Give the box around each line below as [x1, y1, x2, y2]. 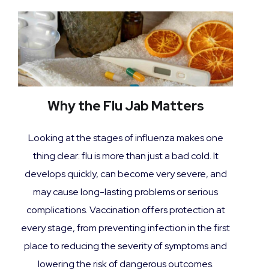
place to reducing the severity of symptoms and [24, 240, 227, 253]
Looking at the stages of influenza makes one [28, 131, 223, 145]
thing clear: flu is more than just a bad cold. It [32, 150, 219, 163]
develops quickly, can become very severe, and [24, 168, 227, 181]
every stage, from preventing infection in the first [21, 222, 230, 235]
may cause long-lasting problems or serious [33, 186, 218, 199]
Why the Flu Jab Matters [47, 97, 204, 115]
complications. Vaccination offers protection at [26, 204, 225, 217]
